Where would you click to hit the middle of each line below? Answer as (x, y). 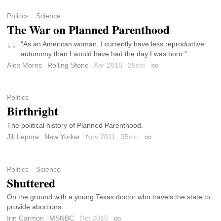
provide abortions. (35, 207)
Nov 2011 (102, 137)
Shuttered (31, 183)
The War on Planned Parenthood (88, 30)
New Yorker (62, 137)
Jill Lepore (23, 137)
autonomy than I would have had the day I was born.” (104, 54)
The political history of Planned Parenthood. (75, 126)
